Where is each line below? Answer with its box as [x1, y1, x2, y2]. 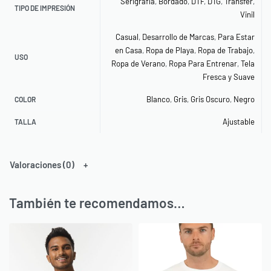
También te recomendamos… [9, 194, 185, 211]
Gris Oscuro [190, 94, 230, 105]
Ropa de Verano [111, 59, 165, 69]
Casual [115, 32, 139, 42]
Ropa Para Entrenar [168, 59, 237, 69]
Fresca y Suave [202, 72, 255, 82]
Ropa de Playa [145, 45, 194, 56]
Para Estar [217, 32, 255, 42]
